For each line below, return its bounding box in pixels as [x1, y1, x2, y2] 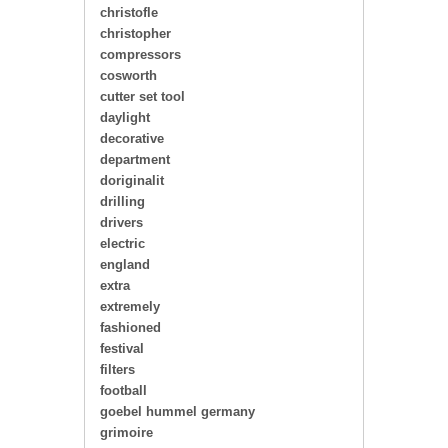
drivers [100, 215, 143, 230]
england [100, 257, 150, 272]
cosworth [100, 68, 157, 83]
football [100, 383, 147, 398]
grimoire [100, 425, 153, 440]
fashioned [100, 320, 161, 335]
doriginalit [100, 173, 164, 188]
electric [100, 236, 145, 251]
